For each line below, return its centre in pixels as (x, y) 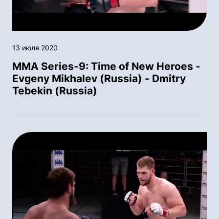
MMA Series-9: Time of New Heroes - (106, 66)
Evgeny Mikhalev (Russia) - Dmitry (99, 79)
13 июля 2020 (35, 48)
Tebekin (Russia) (55, 91)
